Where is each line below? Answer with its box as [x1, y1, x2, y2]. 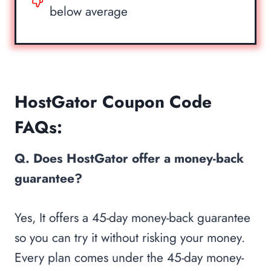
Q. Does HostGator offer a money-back [15, 149, 244, 168]
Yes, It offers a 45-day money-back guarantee [15, 208, 250, 227]
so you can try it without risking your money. [15, 228, 245, 247]
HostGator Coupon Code [15, 89, 212, 114]
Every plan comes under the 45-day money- [15, 248, 244, 267]
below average [50, 2, 128, 21]
